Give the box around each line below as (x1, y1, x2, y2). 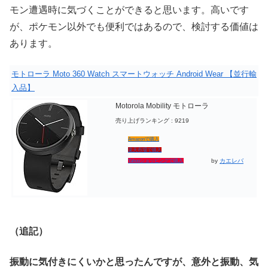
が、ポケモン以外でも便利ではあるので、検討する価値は (10, 21, 258, 32)
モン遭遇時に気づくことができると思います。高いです (10, 4, 249, 15)
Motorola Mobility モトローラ (115, 101, 209, 110)
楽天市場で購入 (128, 147, 162, 153)
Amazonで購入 (128, 136, 159, 142)
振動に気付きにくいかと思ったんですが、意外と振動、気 (10, 256, 258, 267)
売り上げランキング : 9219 (115, 117, 189, 124)
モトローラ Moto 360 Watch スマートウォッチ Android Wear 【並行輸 (11, 69, 257, 78)
